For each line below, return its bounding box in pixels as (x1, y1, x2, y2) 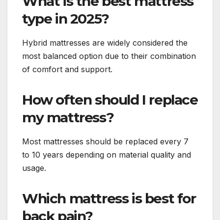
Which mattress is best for (22, 190, 196, 207)
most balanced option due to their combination (22, 51, 196, 61)
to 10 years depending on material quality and (22, 149, 191, 160)
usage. (22, 163, 46, 173)
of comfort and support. (22, 64, 112, 74)
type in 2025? (22, 10, 109, 27)
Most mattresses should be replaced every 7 (22, 136, 189, 146)
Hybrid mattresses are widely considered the (22, 37, 188, 48)
